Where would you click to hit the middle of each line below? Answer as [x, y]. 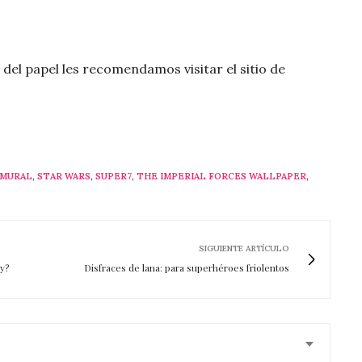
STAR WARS [64, 176]
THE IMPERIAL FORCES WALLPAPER [221, 176]
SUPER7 [114, 176]
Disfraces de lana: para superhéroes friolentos [187, 267]
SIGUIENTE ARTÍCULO [244, 248]
